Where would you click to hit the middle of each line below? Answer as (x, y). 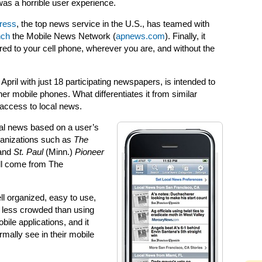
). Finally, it (185, 36)
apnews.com (140, 36)
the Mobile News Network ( (63, 36)
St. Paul (28, 152)
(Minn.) (59, 152)
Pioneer (89, 152)
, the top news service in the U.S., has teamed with (113, 24)
